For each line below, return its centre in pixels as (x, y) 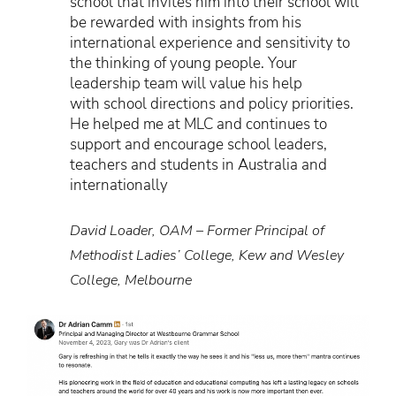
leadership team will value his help (186, 84)
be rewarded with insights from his (186, 23)
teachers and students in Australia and (198, 165)
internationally (119, 186)
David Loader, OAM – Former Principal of (197, 230)
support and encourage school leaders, (198, 145)
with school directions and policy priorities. (212, 104)
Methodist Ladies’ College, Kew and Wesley (207, 255)
